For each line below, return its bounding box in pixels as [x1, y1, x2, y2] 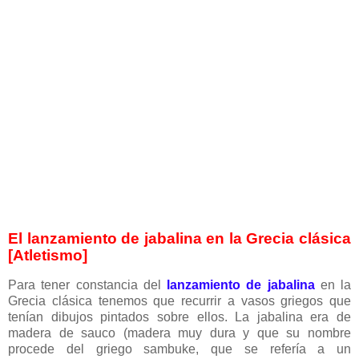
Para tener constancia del [8, 278, 167, 292]
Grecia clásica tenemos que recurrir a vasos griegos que [8, 294, 351, 309]
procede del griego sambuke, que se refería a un [8, 342, 351, 357]
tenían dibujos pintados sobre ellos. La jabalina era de [8, 310, 351, 325]
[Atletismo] [8, 247, 87, 264]
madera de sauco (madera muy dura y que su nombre [8, 326, 351, 341]
